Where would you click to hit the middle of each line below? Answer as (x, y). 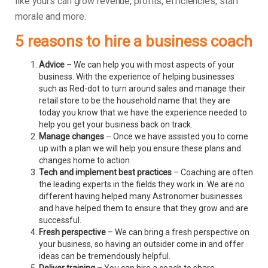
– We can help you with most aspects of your (150, 65)
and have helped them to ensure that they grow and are (144, 208)
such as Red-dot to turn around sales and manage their (142, 89)
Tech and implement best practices (106, 173)
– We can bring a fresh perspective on (178, 232)
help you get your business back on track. (116, 125)
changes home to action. (86, 161)
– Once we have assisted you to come (176, 137)
